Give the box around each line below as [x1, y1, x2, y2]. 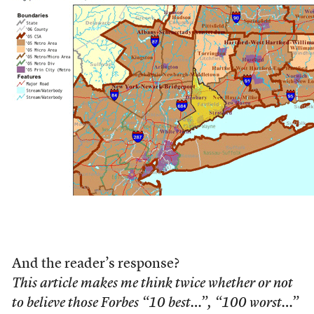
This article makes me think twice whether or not [11, 277, 293, 291]
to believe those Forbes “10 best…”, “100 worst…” [11, 296, 299, 310]
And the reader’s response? [11, 257, 179, 271]
